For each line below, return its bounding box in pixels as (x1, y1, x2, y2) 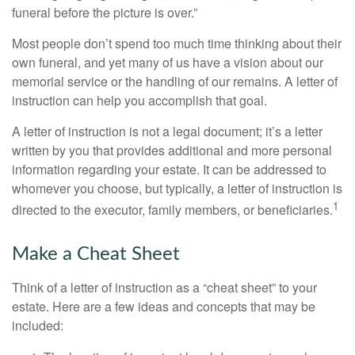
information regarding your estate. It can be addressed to (12, 160, 326, 178)
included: (12, 316, 63, 335)
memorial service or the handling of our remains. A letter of (12, 72, 338, 90)
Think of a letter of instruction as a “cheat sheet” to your (12, 278, 317, 297)
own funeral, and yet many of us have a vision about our (12, 53, 323, 71)
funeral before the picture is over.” (12, 3, 197, 21)
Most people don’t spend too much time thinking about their (12, 34, 342, 52)
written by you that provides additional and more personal (12, 141, 332, 159)
